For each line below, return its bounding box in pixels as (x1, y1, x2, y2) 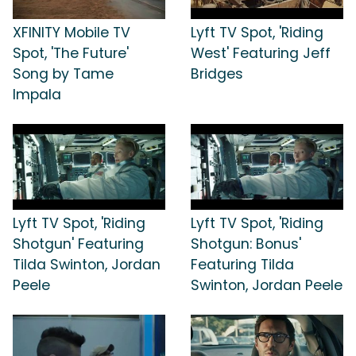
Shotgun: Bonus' (191, 234, 301, 253)
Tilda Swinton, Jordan (13, 254, 161, 274)
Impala (13, 85, 61, 105)
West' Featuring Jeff (191, 44, 331, 64)
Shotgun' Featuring (13, 234, 144, 253)
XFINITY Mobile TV (13, 23, 130, 43)
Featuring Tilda (191, 254, 294, 274)
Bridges (191, 64, 243, 84)
